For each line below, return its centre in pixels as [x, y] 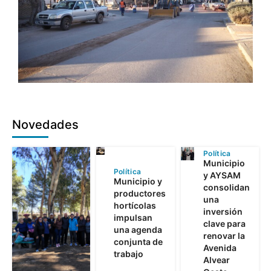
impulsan [133, 217]
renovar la [224, 235]
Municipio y [138, 181]
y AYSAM [222, 175]
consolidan [226, 187]
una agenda [138, 229]
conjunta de [138, 241]
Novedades [45, 124]
